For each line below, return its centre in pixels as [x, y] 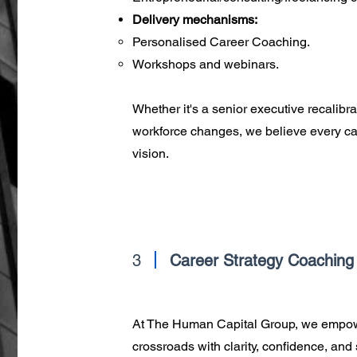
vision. [150, 153]
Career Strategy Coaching [261, 261]
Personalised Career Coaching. [221, 42]
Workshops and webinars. [205, 64]
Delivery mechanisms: [194, 20]
